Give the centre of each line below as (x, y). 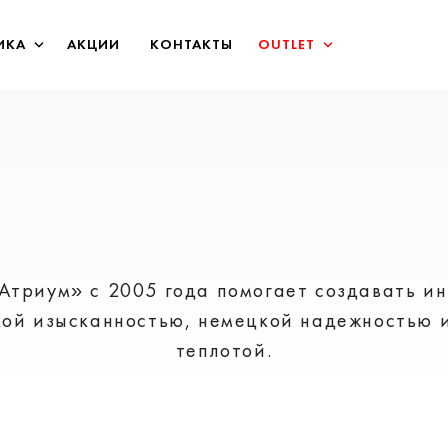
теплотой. (224, 350)
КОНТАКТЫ (192, 44)
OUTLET (287, 44)
